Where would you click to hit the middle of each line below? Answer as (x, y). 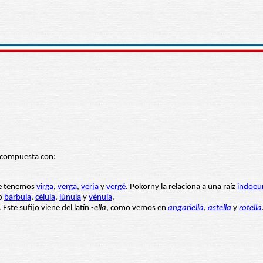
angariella (186, 208)
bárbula (18, 198)
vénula (100, 198)
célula (45, 198)
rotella (250, 208)
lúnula (70, 198)
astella (220, 208)
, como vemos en (137, 208)
